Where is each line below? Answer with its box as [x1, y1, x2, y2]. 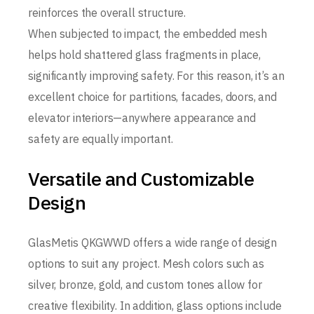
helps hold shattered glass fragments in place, [28, 48, 261, 62]
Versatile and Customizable [28, 166, 254, 191]
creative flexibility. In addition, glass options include [28, 299, 282, 313]
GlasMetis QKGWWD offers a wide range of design [28, 235, 277, 250]
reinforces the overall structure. [28, 6, 186, 20]
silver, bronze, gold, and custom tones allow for [28, 278, 262, 292]
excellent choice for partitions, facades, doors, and [28, 90, 277, 104]
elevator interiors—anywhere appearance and [28, 111, 256, 125]
